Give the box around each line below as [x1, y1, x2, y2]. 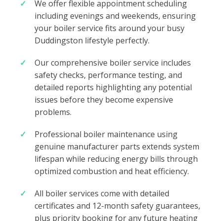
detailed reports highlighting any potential [35, 82, 192, 93]
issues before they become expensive [35, 94, 173, 106]
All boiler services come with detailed [35, 188, 169, 199]
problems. [35, 107, 72, 118]
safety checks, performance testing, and [35, 70, 182, 81]
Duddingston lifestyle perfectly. [35, 35, 149, 46]
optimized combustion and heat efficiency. [35, 166, 189, 177]
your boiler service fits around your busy [35, 23, 184, 34]
